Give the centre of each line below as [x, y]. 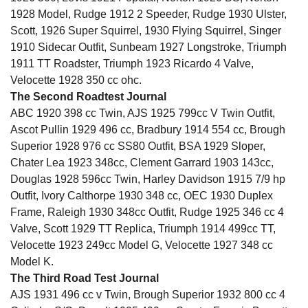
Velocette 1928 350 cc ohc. [76, 80]
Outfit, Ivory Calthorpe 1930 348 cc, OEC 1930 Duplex [142, 196]
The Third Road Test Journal [85, 278]
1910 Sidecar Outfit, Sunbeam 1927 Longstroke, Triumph [148, 47]
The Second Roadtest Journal [88, 97]
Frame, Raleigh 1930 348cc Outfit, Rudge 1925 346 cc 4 [147, 212]
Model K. [32, 262]
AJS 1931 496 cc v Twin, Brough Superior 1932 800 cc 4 [148, 295]
